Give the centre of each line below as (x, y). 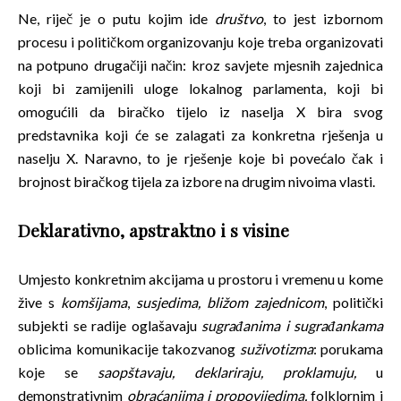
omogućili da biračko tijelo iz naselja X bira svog (200, 112)
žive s (39, 303)
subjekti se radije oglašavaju (110, 326)
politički (358, 303)
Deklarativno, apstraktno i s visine (154, 230)
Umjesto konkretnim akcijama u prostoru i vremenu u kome (200, 279)
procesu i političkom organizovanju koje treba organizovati (200, 42)
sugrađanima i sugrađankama (292, 326)
